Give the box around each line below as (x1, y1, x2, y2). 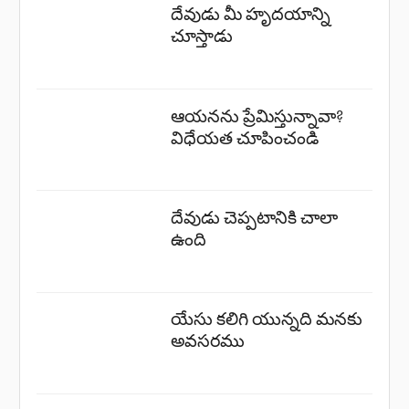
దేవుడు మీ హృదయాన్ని (171, 3, 331, 26)
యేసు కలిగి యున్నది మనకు (171, 308, 363, 331)
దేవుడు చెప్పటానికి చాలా (171, 205, 339, 229)
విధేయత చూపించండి (171, 126, 320, 150)
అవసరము (171, 330, 246, 353)
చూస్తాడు (171, 25, 234, 48)
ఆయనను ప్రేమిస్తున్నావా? (171, 104, 344, 128)
